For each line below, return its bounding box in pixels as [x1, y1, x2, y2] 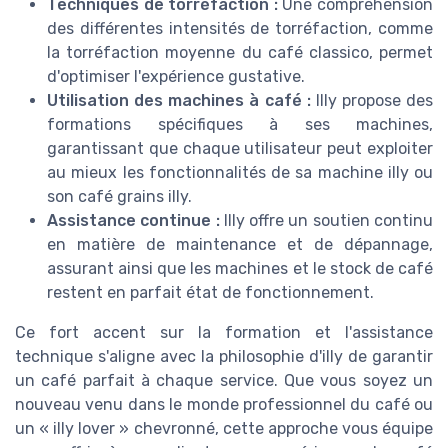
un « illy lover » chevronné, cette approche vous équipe [15, 418, 433, 438]
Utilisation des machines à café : [47, 90, 311, 110]
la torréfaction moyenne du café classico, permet [47, 42, 433, 62]
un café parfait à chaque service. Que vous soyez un [15, 370, 433, 390]
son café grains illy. [47, 186, 192, 206]
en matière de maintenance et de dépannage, [47, 234, 433, 254]
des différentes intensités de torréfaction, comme [47, 18, 433, 38]
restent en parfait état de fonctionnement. [47, 282, 374, 302]
